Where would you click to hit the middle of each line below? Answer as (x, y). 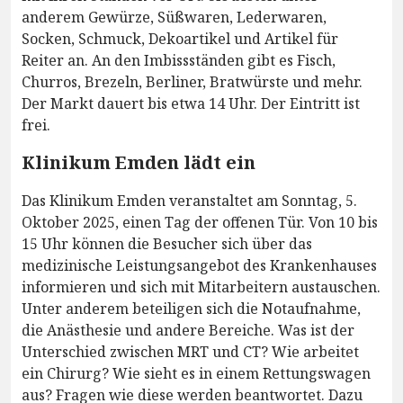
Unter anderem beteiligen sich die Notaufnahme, (191, 308)
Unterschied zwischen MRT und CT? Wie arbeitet (190, 351)
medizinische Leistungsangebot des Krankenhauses (199, 265)
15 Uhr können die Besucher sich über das (167, 243)
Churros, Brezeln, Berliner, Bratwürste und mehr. (192, 81)
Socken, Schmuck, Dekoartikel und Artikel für (180, 38)
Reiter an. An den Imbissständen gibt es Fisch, (179, 60)
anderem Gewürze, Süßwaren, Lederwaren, (174, 17)
